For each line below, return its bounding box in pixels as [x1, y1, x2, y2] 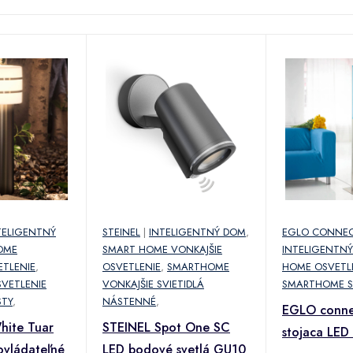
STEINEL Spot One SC [102, 318, 230, 336]
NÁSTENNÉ [102, 293, 156, 309]
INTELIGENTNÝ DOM [149, 224, 246, 240]
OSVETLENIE [102, 258, 161, 274]
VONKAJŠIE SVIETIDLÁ [102, 276, 204, 292]
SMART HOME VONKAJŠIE [102, 241, 222, 257]
